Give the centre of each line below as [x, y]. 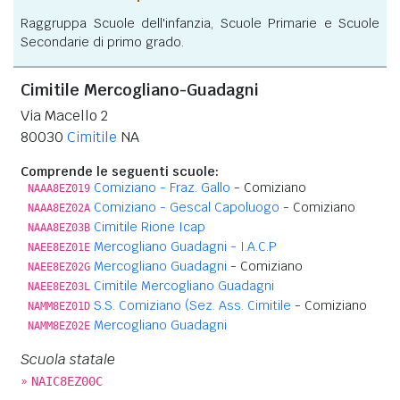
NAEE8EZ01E [59, 247]
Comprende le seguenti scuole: [120, 171]
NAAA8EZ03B [59, 227]
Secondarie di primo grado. [102, 42]
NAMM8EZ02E [59, 325]
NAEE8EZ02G [59, 267]
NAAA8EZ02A [59, 208]
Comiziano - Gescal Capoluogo [187, 207]
